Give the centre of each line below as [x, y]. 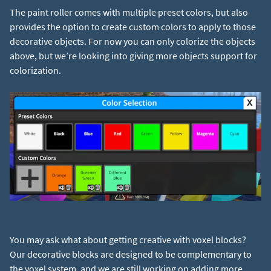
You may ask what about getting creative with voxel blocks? [128, 240]
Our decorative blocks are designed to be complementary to [131, 254]
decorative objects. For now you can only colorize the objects [132, 41]
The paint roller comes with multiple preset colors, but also [129, 12]
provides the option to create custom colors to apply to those [133, 27]
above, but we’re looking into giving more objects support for [133, 56]
